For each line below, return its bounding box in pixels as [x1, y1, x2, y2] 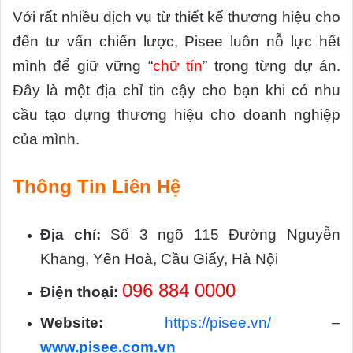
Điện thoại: [40, 284, 118, 301]
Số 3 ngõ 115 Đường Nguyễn [100, 226, 341, 243]
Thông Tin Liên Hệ [13, 176, 180, 198]
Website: [40, 314, 103, 332]
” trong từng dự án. [203, 58, 341, 75]
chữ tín [152, 58, 203, 75]
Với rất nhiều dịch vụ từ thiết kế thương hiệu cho [13, 9, 340, 26]
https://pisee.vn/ [164, 314, 271, 332]
